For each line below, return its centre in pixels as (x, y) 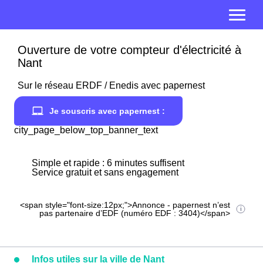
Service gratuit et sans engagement (105, 172)
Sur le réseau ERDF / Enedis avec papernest (111, 85)
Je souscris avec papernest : (107, 111)
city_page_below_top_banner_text (86, 130)
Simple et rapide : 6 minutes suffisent (108, 163)
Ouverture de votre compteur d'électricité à (129, 50)
